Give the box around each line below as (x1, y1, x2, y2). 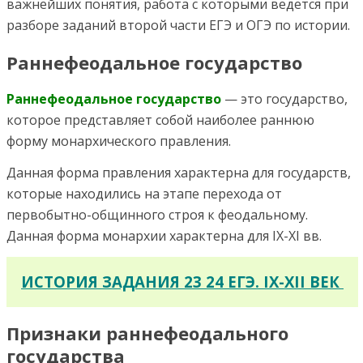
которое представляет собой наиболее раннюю (6, 110, 314, 129)
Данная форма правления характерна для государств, (6, 163, 351, 181)
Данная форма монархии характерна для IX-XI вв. (6, 226, 322, 245)
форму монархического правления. (6, 131, 231, 150)
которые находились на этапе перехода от (6, 184, 282, 203)
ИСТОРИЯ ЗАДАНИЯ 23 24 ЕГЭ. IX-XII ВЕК (21, 271, 344, 292)
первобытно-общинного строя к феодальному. (6, 205, 308, 224)
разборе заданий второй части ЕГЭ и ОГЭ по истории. (6, 16, 350, 35)
